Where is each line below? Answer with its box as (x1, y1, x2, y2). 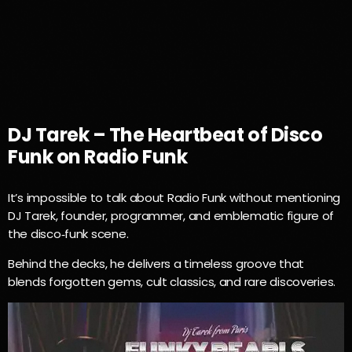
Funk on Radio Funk (8, 144, 188, 170)
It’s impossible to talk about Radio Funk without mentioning (8, 189, 341, 207)
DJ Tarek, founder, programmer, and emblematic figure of (8, 207, 335, 225)
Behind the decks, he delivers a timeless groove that (8, 255, 304, 273)
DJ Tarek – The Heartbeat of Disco (8, 122, 323, 148)
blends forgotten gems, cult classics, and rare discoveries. (8, 273, 336, 291)
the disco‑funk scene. (8, 225, 129, 243)
